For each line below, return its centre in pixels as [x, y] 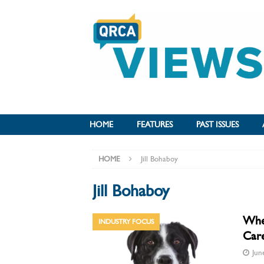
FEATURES [155, 125]
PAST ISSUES [217, 125]
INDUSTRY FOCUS [126, 222]
